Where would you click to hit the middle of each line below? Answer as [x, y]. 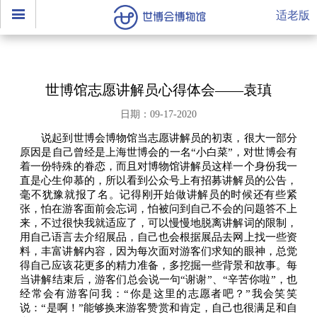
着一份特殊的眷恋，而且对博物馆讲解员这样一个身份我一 [158, 166]
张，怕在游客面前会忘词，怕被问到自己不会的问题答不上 [158, 209]
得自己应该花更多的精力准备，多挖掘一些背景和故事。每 [158, 265]
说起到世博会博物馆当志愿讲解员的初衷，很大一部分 [158, 138]
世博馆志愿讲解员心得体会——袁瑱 [158, 90]
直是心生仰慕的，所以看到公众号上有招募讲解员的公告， [158, 180]
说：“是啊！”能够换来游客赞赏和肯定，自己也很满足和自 [158, 308]
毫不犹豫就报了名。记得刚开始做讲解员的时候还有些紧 [158, 195]
